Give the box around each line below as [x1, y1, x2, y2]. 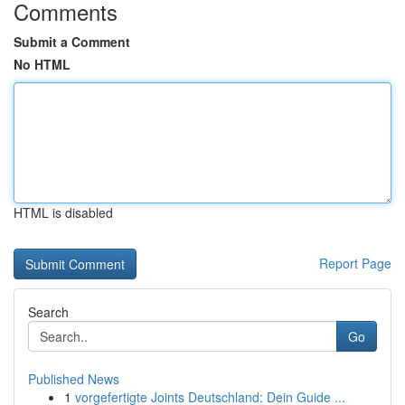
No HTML [14, 55, 71, 73]
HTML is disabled [14, 203, 113, 221]
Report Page [319, 254, 391, 272]
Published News [28, 370, 119, 388]
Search [28, 303, 69, 321]
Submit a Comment [14, 33, 130, 51]
